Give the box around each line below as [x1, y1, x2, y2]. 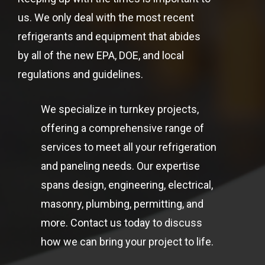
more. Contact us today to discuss [41, 216, 203, 230]
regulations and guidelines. [18, 68, 144, 81]
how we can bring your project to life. [41, 235, 214, 248]
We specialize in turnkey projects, [41, 103, 199, 116]
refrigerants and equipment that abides [18, 30, 201, 43]
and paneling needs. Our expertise [41, 160, 201, 173]
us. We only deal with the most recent [18, 11, 195, 24]
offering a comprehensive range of [41, 122, 205, 135]
